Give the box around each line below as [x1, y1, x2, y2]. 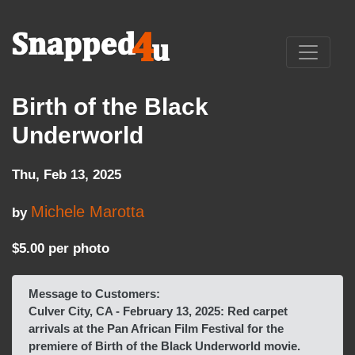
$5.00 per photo [12, 240, 109, 255]
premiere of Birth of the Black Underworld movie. [29, 339, 300, 353]
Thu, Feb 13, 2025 [12, 167, 121, 181]
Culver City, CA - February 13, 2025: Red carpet [29, 304, 288, 319]
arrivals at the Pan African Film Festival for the [29, 322, 284, 336]
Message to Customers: [29, 287, 160, 301]
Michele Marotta [31, 202, 144, 220]
